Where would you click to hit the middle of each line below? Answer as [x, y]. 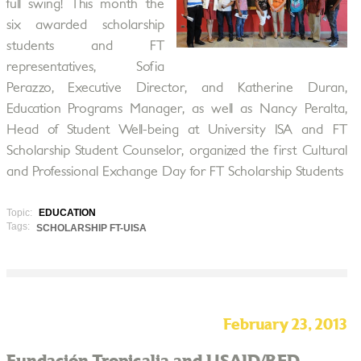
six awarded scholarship [85, 25]
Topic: [20, 213]
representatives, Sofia [85, 67]
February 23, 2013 [285, 325]
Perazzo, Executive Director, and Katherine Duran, [176, 88]
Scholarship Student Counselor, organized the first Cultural [176, 151]
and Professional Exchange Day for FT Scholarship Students [174, 172]
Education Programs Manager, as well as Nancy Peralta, [176, 109]
